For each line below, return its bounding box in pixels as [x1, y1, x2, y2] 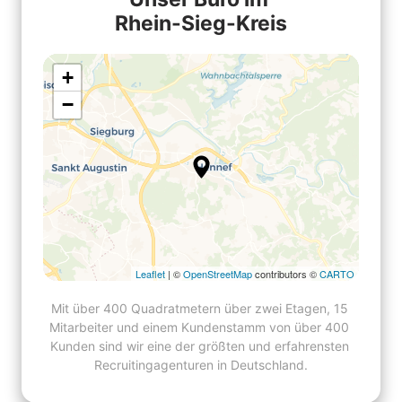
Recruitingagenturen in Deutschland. [94, 356, 308, 372]
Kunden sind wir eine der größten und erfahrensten [49, 337, 349, 354]
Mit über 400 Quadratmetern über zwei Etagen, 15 [50, 300, 348, 316]
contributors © [252, 266, 319, 281]
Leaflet [135, 266, 165, 281]
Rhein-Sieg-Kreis [115, 10, 287, 36]
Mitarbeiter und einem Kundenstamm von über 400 [49, 319, 349, 335]
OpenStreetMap [183, 266, 252, 281]
